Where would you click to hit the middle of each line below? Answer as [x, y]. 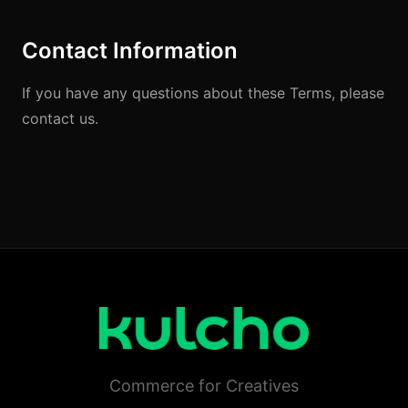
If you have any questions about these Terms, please [203, 93]
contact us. [60, 118]
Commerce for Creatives [204, 385]
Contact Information [130, 51]
